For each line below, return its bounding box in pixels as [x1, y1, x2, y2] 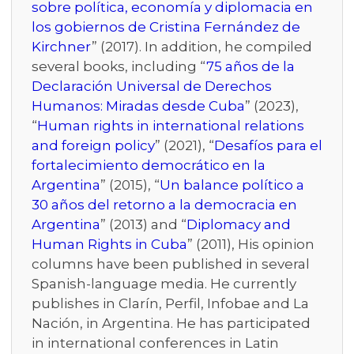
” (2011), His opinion [187, 236, 314, 253]
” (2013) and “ [100, 217, 186, 233]
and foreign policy [32, 137, 155, 154]
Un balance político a [160, 177, 304, 194]
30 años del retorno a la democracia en [32, 197, 297, 213]
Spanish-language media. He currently [32, 276, 296, 292]
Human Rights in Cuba [32, 236, 187, 253]
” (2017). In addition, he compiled [92, 39, 312, 55]
